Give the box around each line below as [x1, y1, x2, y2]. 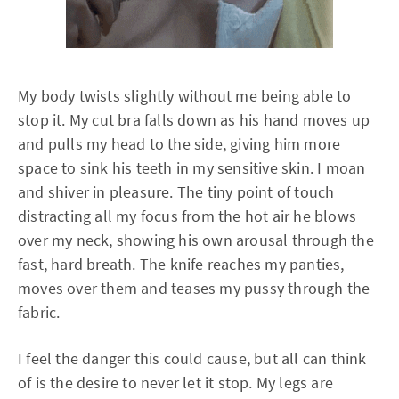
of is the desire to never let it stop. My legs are [18, 372, 334, 393]
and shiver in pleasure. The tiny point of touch [18, 182, 335, 202]
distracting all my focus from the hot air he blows [18, 206, 357, 226]
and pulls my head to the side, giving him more [18, 134, 341, 154]
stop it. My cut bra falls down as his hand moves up [18, 110, 370, 130]
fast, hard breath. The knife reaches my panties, [18, 254, 345, 274]
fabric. [18, 302, 61, 322]
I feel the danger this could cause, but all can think [18, 348, 367, 369]
